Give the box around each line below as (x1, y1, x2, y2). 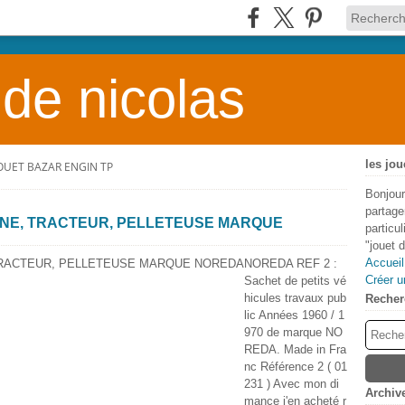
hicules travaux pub (244, 291, 346, 305)
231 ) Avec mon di (244, 377, 339, 391)
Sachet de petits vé (244, 274, 346, 287)
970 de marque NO (244, 325, 343, 339)
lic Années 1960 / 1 (244, 308, 344, 322)
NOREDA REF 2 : (244, 257, 337, 270)
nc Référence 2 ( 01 (244, 360, 347, 373)
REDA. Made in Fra (244, 343, 346, 356)
